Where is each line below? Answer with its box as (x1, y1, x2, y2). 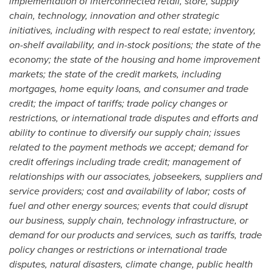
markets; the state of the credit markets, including (9, 67, 221, 81)
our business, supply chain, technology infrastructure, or (9, 213, 248, 227)
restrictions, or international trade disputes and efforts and (9, 111, 258, 125)
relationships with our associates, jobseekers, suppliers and (9, 169, 262, 183)
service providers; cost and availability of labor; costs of (9, 184, 246, 198)
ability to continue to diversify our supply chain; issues (9, 126, 240, 140)
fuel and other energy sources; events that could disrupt (9, 199, 248, 213)
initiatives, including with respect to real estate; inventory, (9, 23, 256, 37)
